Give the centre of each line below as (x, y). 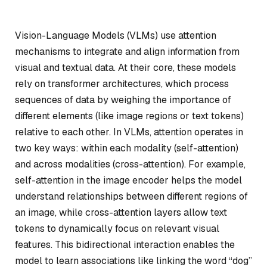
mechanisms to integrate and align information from (127, 52)
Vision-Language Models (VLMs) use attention (116, 35)
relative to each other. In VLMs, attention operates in (129, 132)
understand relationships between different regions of (131, 196)
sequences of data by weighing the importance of (123, 100)
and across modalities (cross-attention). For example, (130, 164)
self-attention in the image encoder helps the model (128, 180)
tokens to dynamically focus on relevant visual (117, 229)
